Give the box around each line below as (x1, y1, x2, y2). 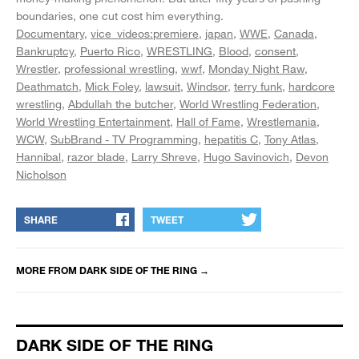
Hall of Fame (176, 114, 240, 128)
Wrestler (16, 61, 58, 75)
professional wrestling (64, 61, 175, 75)
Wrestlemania (247, 114, 317, 128)
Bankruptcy (16, 43, 74, 58)
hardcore (288, 79, 335, 93)
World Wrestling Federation (179, 96, 317, 111)
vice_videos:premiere (91, 26, 199, 40)
